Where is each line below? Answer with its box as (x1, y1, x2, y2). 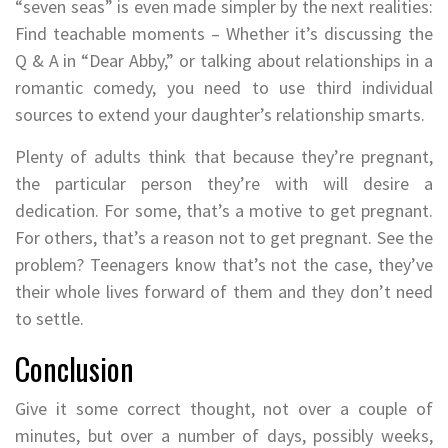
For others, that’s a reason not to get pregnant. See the (15, 225, 433, 249)
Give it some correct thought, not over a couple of (15, 396, 433, 420)
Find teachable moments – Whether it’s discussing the (15, 21, 433, 45)
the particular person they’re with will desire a (15, 171, 433, 195)
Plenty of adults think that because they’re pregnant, (15, 144, 433, 168)
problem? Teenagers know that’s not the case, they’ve (15, 252, 433, 276)
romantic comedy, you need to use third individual (15, 75, 433, 99)
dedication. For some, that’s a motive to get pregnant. (15, 198, 433, 222)
